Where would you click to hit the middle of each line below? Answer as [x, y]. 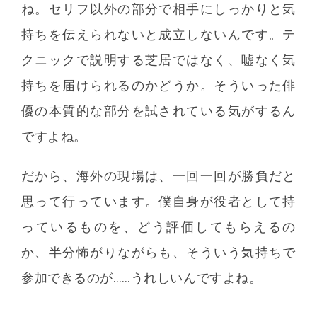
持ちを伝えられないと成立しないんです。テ [158, 35]
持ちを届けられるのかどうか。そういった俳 [158, 86]
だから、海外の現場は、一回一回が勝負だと [158, 176]
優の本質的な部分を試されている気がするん [158, 111]
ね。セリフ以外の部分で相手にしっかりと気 [158, 9]
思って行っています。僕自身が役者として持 [158, 202]
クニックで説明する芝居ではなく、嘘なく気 [158, 60]
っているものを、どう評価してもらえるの [158, 227]
